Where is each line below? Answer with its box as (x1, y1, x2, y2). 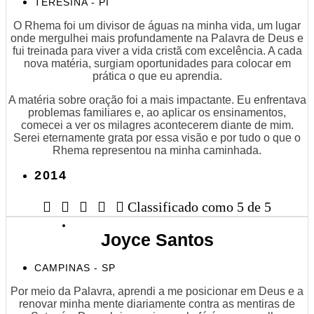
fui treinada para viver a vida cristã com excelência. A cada (12, 44, 302, 57)
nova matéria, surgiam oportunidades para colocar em (23, 57, 291, 69)
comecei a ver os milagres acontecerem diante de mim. (20, 118, 294, 131)
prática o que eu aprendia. (92, 69, 222, 82)
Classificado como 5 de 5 (128, 198, 271, 214)
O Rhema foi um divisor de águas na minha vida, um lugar (13, 19, 301, 32)
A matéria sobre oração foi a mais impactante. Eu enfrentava (8, 93, 306, 106)
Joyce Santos (100, 229, 214, 250)
